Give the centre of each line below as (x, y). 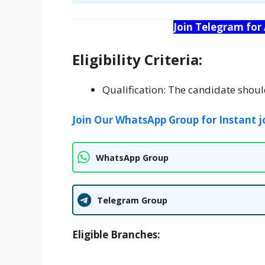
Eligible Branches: (116, 235)
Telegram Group (132, 200)
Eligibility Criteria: (137, 60)
